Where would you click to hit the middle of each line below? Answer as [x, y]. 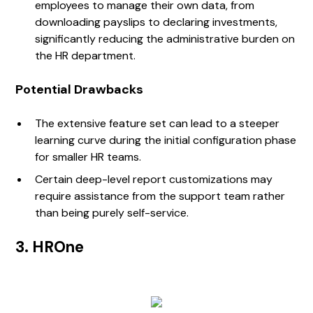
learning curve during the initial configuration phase [166, 140]
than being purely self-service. [112, 213]
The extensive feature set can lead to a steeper [158, 124]
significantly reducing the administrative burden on [165, 39]
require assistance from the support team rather [160, 196]
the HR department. [86, 56]
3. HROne [50, 247]
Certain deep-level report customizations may [154, 180]
